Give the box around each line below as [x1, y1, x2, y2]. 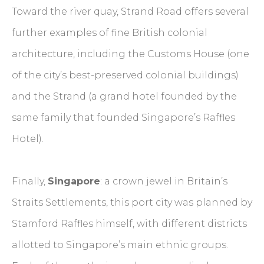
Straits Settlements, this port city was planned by [12, 197, 252, 209]
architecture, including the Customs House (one [12, 48, 249, 60]
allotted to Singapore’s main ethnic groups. [12, 239, 228, 251]
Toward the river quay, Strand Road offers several [12, 6, 249, 18]
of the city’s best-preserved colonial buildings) [12, 70, 239, 81]
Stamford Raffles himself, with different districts [12, 218, 247, 230]
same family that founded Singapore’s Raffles [12, 112, 235, 124]
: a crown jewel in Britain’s [100, 176, 227, 187]
